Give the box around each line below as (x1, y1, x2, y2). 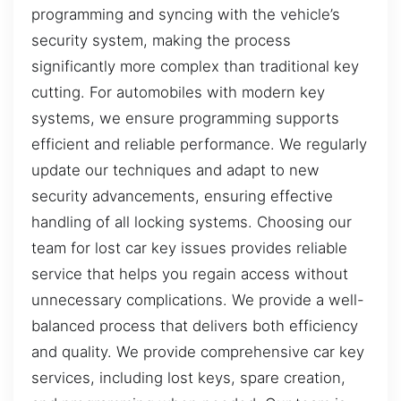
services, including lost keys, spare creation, (31, 368, 346, 387)
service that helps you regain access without (31, 264, 348, 283)
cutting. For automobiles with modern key (31, 82, 325, 101)
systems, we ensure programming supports (31, 108, 339, 127)
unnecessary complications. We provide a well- (31, 290, 364, 309)
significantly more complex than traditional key (31, 56, 359, 75)
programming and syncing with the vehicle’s (31, 4, 340, 23)
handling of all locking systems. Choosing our (31, 212, 352, 231)
